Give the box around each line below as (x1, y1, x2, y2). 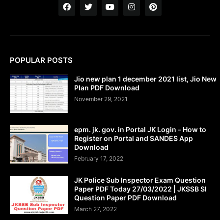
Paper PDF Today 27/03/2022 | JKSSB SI (74, 184, 207, 193)
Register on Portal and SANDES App (74, 134, 193, 142)
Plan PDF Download (74, 83, 139, 92)
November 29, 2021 (74, 95, 128, 103)
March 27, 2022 (74, 205, 117, 213)
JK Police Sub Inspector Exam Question (74, 175, 206, 184)
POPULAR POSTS (10, 55, 73, 65)
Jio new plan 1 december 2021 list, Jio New (74, 74, 217, 83)
